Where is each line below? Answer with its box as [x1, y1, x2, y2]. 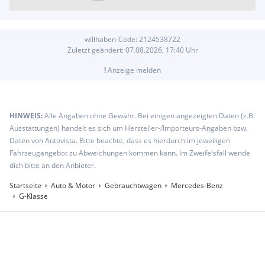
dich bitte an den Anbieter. [9, 160, 96, 171]
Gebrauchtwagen [105, 180, 161, 191]
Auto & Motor [51, 180, 95, 191]
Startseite [9, 180, 41, 191]
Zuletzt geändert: [67, 45, 125, 56]
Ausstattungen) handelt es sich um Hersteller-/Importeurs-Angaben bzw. [9, 123, 248, 134]
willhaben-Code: [85, 34, 139, 45]
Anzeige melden [106, 65, 161, 76]
